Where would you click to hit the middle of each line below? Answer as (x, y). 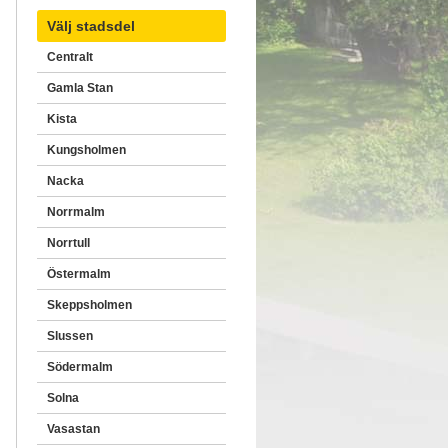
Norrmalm (76, 212)
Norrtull (68, 243)
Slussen (70, 336)
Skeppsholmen (89, 305)
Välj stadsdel (91, 26)
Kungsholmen (86, 150)
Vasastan (73, 429)
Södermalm (80, 367)
